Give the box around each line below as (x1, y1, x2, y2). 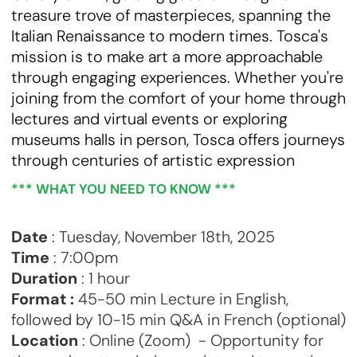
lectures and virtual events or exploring (11, 108, 288, 130)
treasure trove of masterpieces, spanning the (11, 5, 331, 26)
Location (11, 329, 78, 351)
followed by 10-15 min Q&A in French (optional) (11, 308, 346, 330)
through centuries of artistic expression (11, 150, 295, 171)
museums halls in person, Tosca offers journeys (11, 129, 345, 151)
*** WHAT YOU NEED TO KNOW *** (11, 180, 236, 198)
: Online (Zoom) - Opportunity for (78, 329, 324, 351)
